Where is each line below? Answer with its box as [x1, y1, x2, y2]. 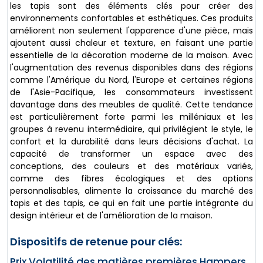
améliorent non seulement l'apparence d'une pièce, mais [10, 24, 253, 36]
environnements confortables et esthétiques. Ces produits [10, 12, 253, 24]
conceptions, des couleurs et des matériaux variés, [10, 160, 253, 172]
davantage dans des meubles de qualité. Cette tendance [10, 98, 253, 110]
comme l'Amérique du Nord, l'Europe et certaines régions [10, 73, 253, 86]
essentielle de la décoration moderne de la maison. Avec [10, 49, 253, 61]
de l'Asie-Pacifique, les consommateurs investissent [10, 86, 253, 98]
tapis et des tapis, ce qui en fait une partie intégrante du [10, 197, 253, 209]
